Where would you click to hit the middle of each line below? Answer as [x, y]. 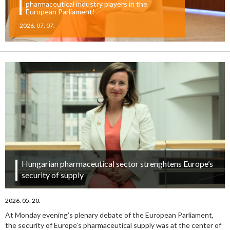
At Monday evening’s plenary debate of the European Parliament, [109, 215]
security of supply [53, 175]
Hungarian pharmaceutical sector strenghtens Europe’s [117, 164]
